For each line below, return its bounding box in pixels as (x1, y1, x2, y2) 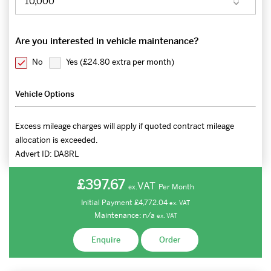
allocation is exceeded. (15, 135, 98, 146)
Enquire (91, 235, 120, 246)
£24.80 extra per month (83, 57, 171, 68)
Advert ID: (15, 149, 54, 160)
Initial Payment (81, 198, 134, 208)
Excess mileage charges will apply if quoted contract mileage (15, 121, 234, 132)
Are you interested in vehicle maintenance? (15, 35, 199, 47)
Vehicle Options (15, 89, 74, 100)
